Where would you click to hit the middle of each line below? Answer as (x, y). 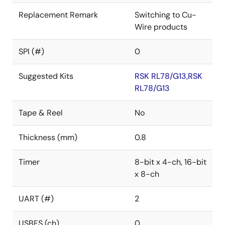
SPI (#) (31, 51)
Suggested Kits (46, 76)
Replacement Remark (58, 15)
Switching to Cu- (165, 15)
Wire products (161, 27)
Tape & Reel (41, 113)
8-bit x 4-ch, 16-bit (171, 162)
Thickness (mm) (48, 137)
